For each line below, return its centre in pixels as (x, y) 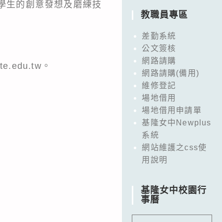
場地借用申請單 (172, 110)
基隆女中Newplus (177, 122)
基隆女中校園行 (174, 190)
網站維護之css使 (174, 147)
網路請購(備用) (170, 73)
